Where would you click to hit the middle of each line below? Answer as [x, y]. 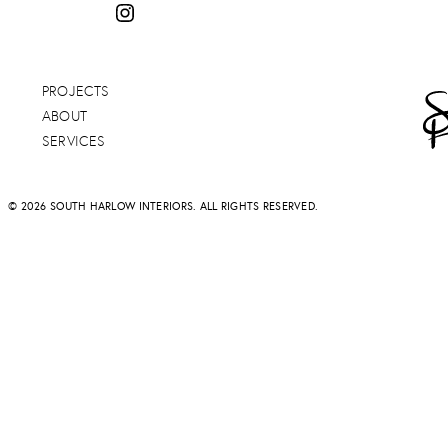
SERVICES [73, 140]
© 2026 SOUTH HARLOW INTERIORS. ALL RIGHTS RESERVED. [163, 206]
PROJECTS [75, 90]
